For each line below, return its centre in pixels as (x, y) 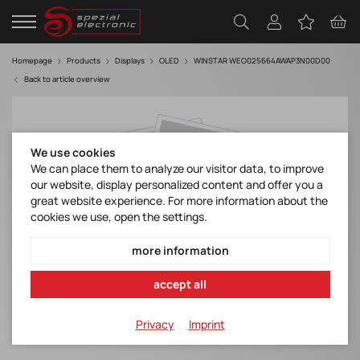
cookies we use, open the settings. (119, 217)
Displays (130, 61)
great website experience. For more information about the (179, 200)
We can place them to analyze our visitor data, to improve (177, 168)
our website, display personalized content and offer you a (176, 184)
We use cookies (73, 152)
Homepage (32, 61)
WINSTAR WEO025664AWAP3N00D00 (262, 61)
